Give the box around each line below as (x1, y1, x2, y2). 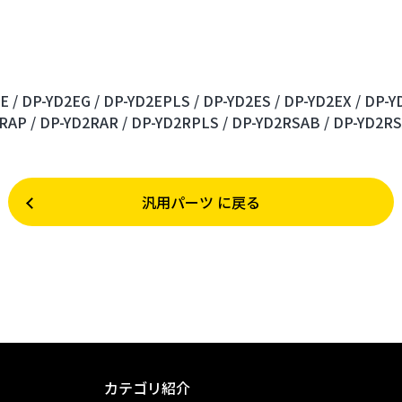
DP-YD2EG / (22, 90, 100, 112)
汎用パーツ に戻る (142, 191, 260, 214)
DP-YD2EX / (284, 90, 361, 112)
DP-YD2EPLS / (103, 90, 199, 112)
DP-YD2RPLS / (131, 111, 228, 134)
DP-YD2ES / (203, 90, 280, 112)
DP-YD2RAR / (39, 111, 127, 134)
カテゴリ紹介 (104, 377, 190, 399)
